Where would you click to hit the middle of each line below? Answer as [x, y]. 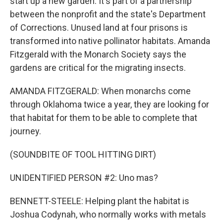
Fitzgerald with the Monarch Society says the [98, 54]
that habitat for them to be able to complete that [104, 118]
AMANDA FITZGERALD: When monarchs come [100, 91]
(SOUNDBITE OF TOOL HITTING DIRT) [83, 154]
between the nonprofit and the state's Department [108, 14]
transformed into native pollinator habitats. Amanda [110, 41]
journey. [26, 131]
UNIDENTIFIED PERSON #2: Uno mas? [84, 178]
